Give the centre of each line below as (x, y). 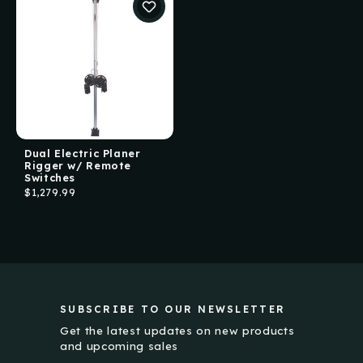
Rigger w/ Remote (78, 165)
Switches (50, 177)
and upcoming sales (119, 346)
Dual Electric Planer (83, 153)
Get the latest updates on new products (177, 330)
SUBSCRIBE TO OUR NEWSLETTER (173, 310)
